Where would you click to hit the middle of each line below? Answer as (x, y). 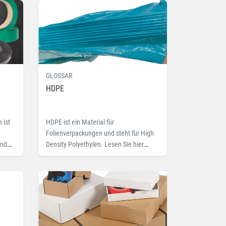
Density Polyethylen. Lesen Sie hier (95, 145)
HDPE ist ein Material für (80, 122)
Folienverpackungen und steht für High (100, 133)
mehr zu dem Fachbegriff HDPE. (91, 156)
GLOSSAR (59, 76)
